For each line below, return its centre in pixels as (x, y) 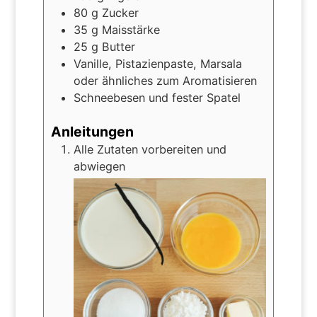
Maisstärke (131, 30)
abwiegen (99, 166)
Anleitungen (92, 131)
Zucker (120, 13)
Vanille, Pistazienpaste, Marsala (157, 64)
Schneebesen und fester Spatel (157, 98)
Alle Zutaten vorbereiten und (150, 149)
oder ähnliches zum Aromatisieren (165, 81)
